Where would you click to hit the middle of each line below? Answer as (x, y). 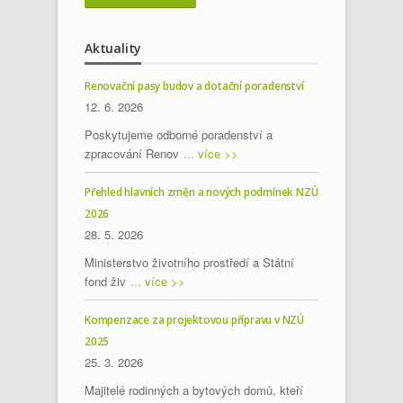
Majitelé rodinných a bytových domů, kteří (194, 390)
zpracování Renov (132, 154)
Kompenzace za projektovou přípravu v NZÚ (194, 320)
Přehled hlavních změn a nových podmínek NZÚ (201, 193)
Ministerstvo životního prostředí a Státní (189, 263)
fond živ (105, 282)
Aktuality (113, 49)
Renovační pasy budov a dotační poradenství (194, 86)
